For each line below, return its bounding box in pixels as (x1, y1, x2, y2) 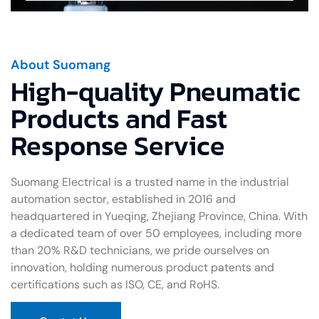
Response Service (11, 125, 225, 166)
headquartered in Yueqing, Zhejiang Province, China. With (11, 209, 308, 224)
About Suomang (11, 56, 111, 73)
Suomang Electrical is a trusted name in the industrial (11, 174, 289, 189)
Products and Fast (11, 98, 227, 139)
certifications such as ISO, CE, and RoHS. (11, 277, 219, 292)
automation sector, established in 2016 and (11, 192, 236, 206)
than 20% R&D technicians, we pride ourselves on (11, 243, 269, 258)
